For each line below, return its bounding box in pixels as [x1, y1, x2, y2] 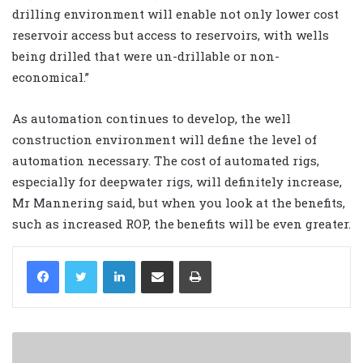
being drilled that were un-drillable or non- [12, 48, 280, 65]
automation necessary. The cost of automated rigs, [12, 152, 319, 169]
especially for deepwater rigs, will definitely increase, [12, 173, 342, 190]
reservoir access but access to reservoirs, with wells [12, 27, 329, 44]
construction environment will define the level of [12, 131, 317, 148]
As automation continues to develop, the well [12, 110, 291, 127]
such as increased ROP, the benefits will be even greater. [12, 216, 351, 233]
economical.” [12, 69, 89, 86]
